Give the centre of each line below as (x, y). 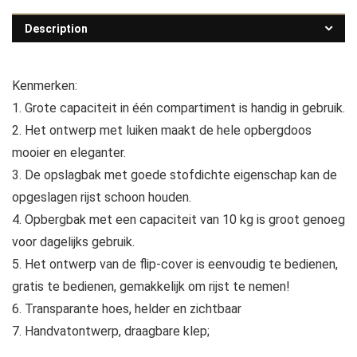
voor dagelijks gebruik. (73, 241)
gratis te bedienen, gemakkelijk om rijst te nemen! (151, 286)
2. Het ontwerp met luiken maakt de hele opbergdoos (162, 130)
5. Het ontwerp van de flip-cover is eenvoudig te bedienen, (175, 264)
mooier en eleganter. (69, 152)
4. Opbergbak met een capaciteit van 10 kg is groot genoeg (178, 219)
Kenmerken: (45, 85)
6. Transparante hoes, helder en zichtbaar (127, 308)
